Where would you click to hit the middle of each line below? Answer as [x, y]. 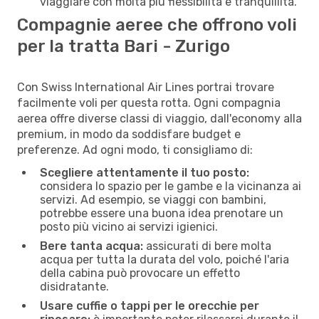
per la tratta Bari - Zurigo [124, 46]
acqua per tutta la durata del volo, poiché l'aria [164, 259]
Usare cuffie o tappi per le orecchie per [150, 305]
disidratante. [74, 286]
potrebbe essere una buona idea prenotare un [162, 213]
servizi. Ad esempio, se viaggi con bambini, [153, 199]
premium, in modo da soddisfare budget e [129, 134]
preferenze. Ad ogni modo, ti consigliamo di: [135, 150]
